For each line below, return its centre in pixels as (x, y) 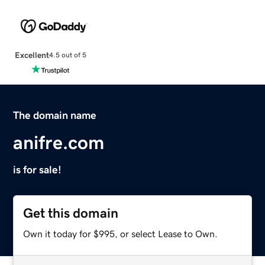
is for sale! (38, 169)
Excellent (32, 55)
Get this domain (71, 213)
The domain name (55, 115)
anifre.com (59, 142)
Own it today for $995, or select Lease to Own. (121, 233)
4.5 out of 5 (67, 55)
